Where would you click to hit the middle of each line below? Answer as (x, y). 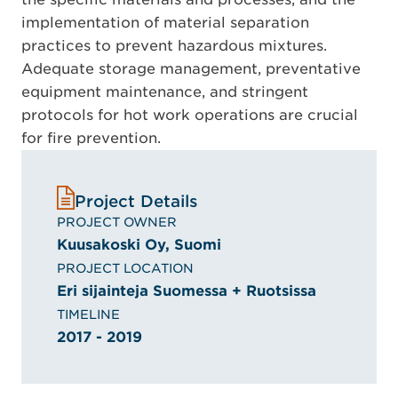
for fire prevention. (91, 138)
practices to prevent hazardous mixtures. (174, 45)
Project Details (136, 201)
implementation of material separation (165, 22)
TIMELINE (88, 314)
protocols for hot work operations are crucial (190, 115)
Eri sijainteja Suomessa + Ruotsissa (187, 291)
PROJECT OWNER (117, 222)
